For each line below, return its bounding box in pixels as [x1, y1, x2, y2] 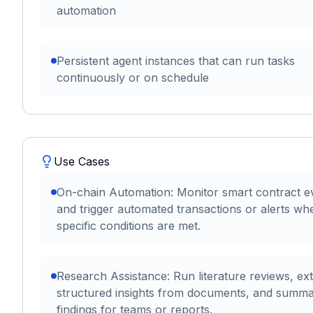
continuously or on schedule [57, 71, 209, 85]
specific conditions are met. [57, 219, 201, 233]
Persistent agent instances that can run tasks [57, 54, 295, 68]
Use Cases [54, 154, 110, 168]
